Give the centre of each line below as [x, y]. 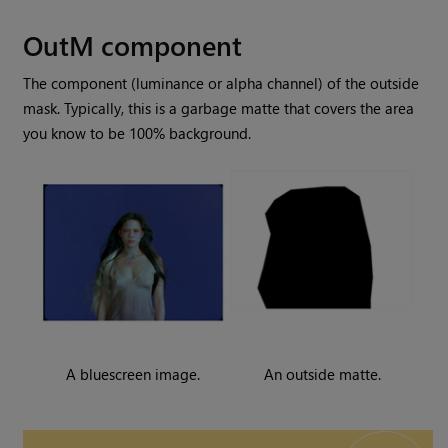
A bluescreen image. [132, 374]
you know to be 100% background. [137, 133]
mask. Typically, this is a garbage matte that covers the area [219, 108]
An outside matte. [322, 374]
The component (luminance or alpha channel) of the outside [221, 83]
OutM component [133, 45]
